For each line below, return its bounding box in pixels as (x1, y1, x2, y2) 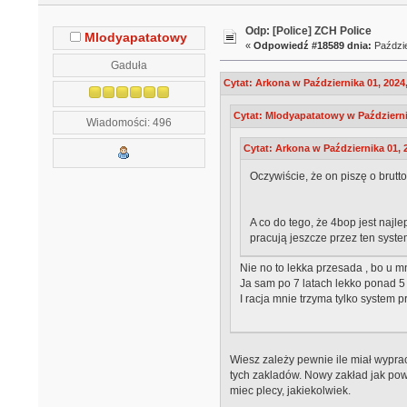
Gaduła (110, 58, 147, 71)
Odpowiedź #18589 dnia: (253, 40, 372, 52)
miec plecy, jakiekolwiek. (229, 383, 351, 397)
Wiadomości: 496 (85, 115, 172, 128)
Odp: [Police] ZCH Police (245, 25, 372, 38)
